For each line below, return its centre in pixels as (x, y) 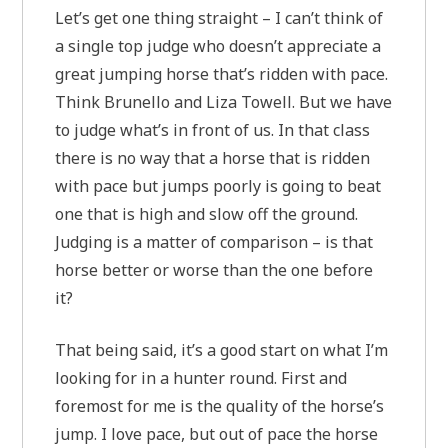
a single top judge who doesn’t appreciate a (218, 46)
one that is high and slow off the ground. (207, 214)
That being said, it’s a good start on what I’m (222, 350)
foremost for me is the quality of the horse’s (220, 406)
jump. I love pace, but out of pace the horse (217, 434)
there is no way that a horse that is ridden (213, 158)
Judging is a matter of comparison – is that (214, 242)
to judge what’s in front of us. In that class (213, 130)
